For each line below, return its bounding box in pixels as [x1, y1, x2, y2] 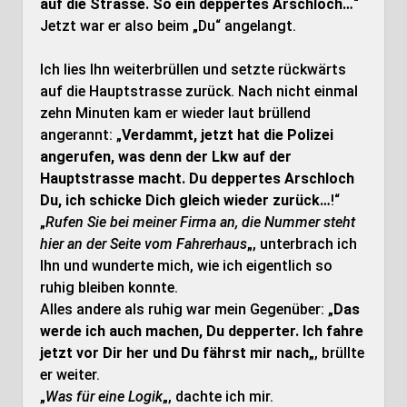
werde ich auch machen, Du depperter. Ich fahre [39, 323, 363, 340]
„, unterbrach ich [246, 235, 357, 253]
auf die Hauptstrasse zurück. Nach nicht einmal [39, 83, 358, 100]
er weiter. [39, 366, 100, 383]
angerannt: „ [39, 126, 122, 144]
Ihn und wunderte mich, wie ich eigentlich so [39, 257, 333, 274]
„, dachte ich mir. [162, 388, 273, 405]
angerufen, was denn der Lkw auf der [39, 148, 292, 165]
